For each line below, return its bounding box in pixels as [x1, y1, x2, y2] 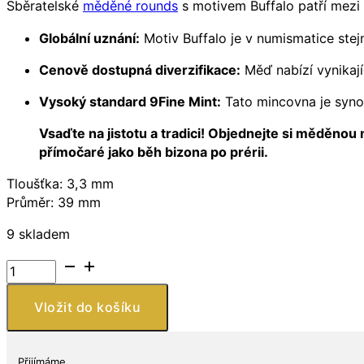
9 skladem [6, 226, 70, 242]
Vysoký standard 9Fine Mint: [39, 93, 221, 110]
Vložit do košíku [34, 299, 141, 316]
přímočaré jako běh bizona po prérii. [39, 143, 268, 160]
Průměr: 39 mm [6, 193, 101, 210]
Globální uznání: [39, 29, 140, 46]
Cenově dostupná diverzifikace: [39, 61, 240, 78]
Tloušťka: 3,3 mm [6, 175, 114, 192]
